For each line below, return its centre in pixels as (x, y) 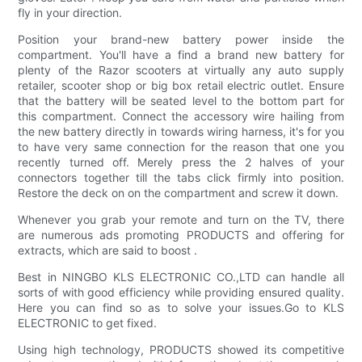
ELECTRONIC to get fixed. (88, 323)
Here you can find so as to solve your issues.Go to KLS (181, 308)
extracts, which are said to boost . (108, 250)
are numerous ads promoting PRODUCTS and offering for (181, 235)
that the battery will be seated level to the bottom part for (181, 101)
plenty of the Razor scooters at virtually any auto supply (181, 70)
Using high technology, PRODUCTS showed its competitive (181, 350)
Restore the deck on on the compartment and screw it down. (179, 193)
